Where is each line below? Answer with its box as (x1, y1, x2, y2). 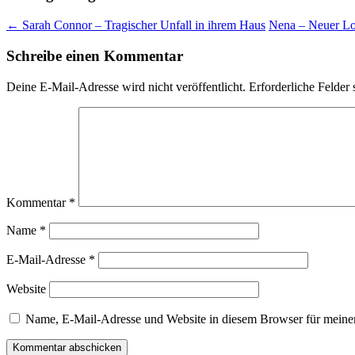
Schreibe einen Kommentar (6, 47, 183, 64)
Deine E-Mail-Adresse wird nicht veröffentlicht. (6, 79, 246, 94)
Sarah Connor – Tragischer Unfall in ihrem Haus (19, 18, 265, 32)
